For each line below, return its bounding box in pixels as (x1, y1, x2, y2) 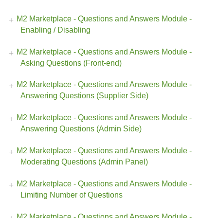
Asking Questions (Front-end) (20, 58, 122, 67)
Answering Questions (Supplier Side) (20, 91, 148, 100)
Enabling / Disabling (20, 25, 91, 34)
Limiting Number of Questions (20, 190, 123, 199)
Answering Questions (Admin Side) (20, 125, 142, 133)
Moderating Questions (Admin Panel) (20, 158, 148, 166)
